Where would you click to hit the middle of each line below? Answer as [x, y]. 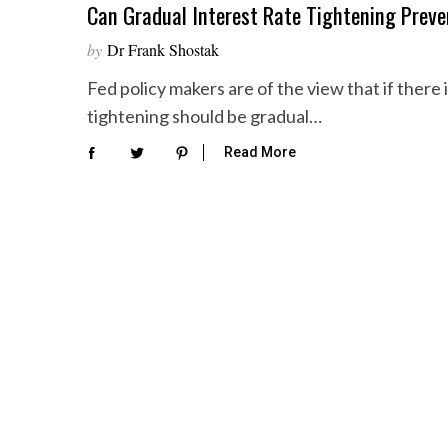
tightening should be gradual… [204, 116]
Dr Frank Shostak [163, 49]
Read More [260, 152]
